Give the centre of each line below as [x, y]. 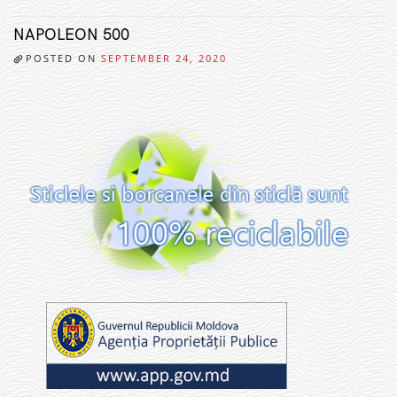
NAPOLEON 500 [71, 35]
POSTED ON [63, 58]
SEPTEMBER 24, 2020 [164, 58]
